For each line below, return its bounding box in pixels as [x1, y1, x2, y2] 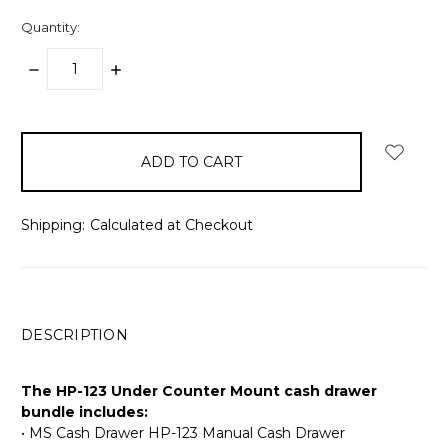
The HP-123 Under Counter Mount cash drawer [21, 381, 377, 400]
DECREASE [25, 59, 108, 78]
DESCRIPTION [21, 325, 128, 344]
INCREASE [107, 59, 185, 78]
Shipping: [21, 215, 85, 234]
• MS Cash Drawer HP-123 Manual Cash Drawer [21, 423, 345, 442]
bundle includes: [21, 402, 148, 421]
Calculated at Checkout [89, 215, 253, 234]
